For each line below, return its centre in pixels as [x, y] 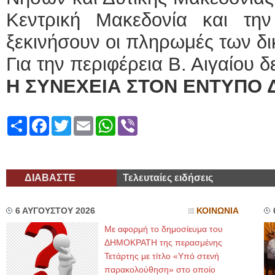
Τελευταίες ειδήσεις [168, 178]
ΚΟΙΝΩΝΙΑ [218, 211]
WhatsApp [138, 121]
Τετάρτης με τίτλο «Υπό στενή [162, 256]
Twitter [86, 121]
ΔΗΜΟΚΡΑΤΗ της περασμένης [163, 242]
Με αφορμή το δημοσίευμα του [164, 229]
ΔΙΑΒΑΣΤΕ [50, 178]
